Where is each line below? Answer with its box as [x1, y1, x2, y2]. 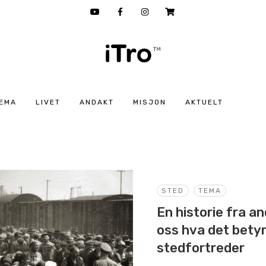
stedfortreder [157, 240, 245, 256]
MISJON [132, 98, 166, 106]
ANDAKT [79, 98, 114, 106]
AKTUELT [185, 98, 223, 106]
